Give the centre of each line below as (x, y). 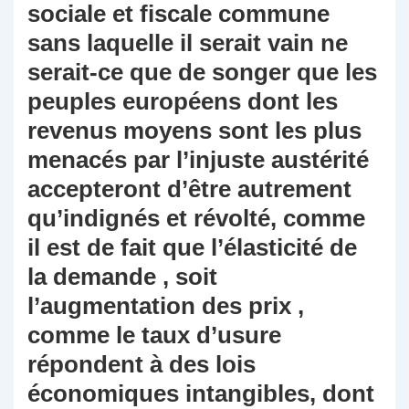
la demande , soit (122, 277)
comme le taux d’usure (154, 336)
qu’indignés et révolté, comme (196, 219)
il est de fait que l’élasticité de (192, 248)
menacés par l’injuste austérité (198, 160)
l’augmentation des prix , (166, 306)
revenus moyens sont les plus (194, 131)
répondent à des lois (142, 365)
